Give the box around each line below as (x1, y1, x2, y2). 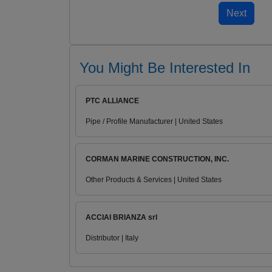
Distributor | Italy (86, 234, 138, 243)
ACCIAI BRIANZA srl (86, 213, 157, 222)
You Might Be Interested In (80, 59, 250, 76)
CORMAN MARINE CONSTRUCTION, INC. (86, 155, 229, 164)
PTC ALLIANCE (86, 97, 139, 106)
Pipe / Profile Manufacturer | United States (86, 117, 223, 126)
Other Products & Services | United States (86, 175, 222, 185)
